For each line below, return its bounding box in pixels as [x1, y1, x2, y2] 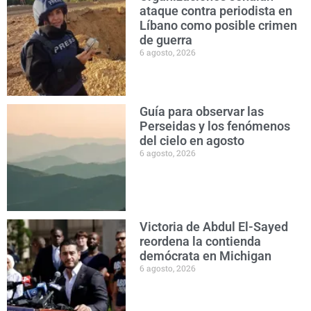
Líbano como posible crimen [140, 17, 298, 33]
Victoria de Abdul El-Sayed [140, 219, 289, 234]
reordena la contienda [140, 233, 262, 249]
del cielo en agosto [140, 133, 245, 148]
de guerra [140, 32, 193, 47]
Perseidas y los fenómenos [140, 118, 291, 133]
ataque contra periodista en [140, 3, 293, 18]
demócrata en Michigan [140, 248, 272, 263]
